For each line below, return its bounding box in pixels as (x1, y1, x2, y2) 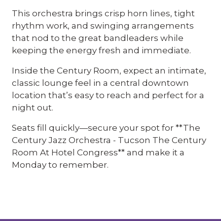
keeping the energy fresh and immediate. (12, 45, 191, 55)
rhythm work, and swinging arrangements (12, 21, 194, 31)
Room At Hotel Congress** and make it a (12, 147, 184, 157)
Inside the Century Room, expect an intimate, (12, 66, 206, 75)
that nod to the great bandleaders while (12, 33, 184, 43)
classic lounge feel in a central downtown (12, 78, 189, 88)
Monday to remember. (12, 160, 109, 170)
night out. (12, 103, 53, 112)
